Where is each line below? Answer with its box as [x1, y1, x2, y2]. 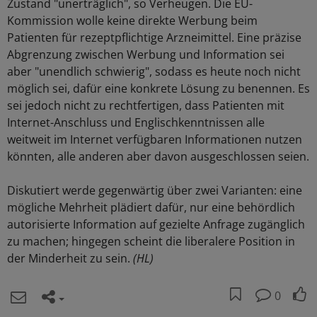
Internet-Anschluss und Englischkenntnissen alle [7, 115, 265, 131]
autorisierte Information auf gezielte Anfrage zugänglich [7, 217, 305, 233]
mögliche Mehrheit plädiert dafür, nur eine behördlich [7, 200, 295, 216]
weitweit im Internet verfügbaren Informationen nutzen [7, 132, 302, 148]
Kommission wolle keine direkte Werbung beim [7, 13, 258, 29]
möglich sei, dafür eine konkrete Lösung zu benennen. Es [7, 81, 310, 97]
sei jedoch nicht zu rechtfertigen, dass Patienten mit [7, 98, 284, 114]
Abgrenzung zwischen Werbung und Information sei [7, 47, 284, 63]
